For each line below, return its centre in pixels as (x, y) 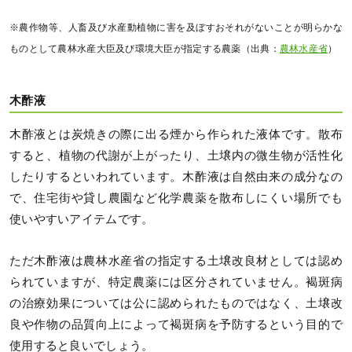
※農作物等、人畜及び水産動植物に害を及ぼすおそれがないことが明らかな (176, 28)
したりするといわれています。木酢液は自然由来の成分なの (176, 177)
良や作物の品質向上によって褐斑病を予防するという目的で (176, 325)
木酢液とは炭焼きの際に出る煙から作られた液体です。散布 (176, 135)
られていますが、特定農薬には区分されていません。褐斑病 (176, 282)
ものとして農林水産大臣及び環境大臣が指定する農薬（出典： (145, 49)
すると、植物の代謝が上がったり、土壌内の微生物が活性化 (176, 156)
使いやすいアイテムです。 (82, 220)
